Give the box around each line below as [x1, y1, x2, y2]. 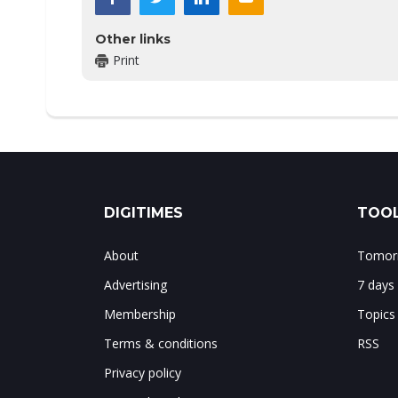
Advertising [104, 276, 167, 294]
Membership [104, 306, 176, 323]
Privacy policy [104, 364, 181, 382]
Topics [357, 306, 395, 323]
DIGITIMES [104, 204, 183, 222]
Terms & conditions [104, 335, 218, 353]
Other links [95, 31, 171, 48]
